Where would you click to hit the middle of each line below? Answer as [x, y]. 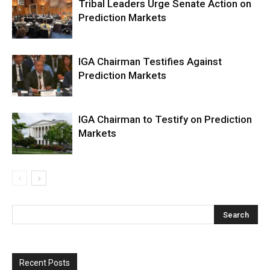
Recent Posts [45, 262]
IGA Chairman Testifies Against [150, 61]
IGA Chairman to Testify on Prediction [165, 119]
